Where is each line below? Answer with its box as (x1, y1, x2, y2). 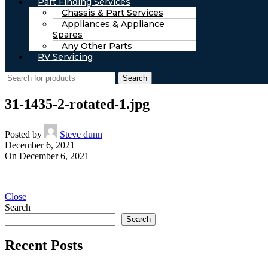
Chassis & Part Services (62, 7, 163, 18)
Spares (53, 29, 83, 40)
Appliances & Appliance (62, 19, 165, 29)
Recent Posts (5, 237, 83, 253)
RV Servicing (38, 51, 93, 62)
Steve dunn (60, 129, 102, 139)
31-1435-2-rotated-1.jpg (5, 96, 150, 112)
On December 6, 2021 (5, 150, 89, 161)
